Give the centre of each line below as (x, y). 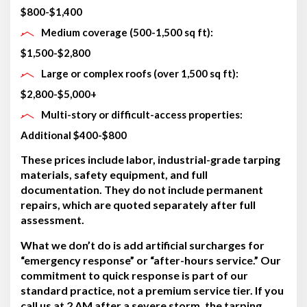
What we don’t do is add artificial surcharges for (143, 245)
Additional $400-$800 (74, 135)
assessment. (52, 219)
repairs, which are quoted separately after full (138, 204)
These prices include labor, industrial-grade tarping (150, 159)
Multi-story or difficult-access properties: (142, 114)
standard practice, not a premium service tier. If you (152, 290)
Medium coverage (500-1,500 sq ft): (127, 32)
